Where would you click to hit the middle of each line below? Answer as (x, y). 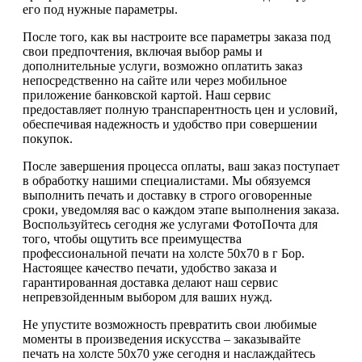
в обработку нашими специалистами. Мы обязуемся (166, 180)
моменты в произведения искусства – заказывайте (162, 339)
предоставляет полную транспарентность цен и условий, (180, 109)
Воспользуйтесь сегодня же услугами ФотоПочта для (170, 224)
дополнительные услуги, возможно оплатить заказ (162, 65)
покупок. (48, 138)
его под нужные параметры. (100, 9)
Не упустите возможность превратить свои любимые (170, 324)
